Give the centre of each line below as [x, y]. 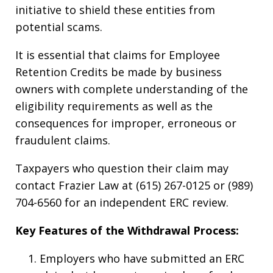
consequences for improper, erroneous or [126, 123]
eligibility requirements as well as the [114, 106]
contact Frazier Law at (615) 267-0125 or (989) [134, 185]
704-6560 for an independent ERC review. [122, 202]
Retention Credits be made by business [119, 72]
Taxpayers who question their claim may [122, 168]
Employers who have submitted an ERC [142, 258]
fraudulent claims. [63, 140]
